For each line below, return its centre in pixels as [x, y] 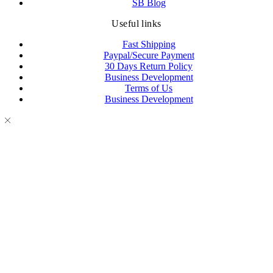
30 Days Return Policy [149, 66]
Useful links [136, 23]
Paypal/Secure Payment [149, 55]
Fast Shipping [149, 44]
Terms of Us [149, 88]
